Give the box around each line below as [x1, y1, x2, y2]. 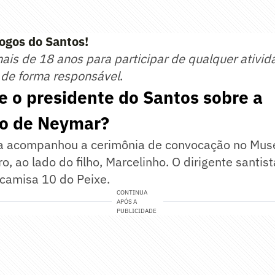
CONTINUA [117, 188, 148, 197]
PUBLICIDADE [117, 207, 157, 215]
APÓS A [117, 198, 137, 206]
